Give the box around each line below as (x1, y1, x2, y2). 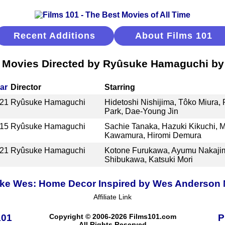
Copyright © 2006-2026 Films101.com (49, 212, 176, 220)
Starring (104, 82, 135, 91)
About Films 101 (135, 31, 212, 41)
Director (11, 82, 42, 91)
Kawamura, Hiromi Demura (104, 131, 201, 140)
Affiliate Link (93, 192, 132, 201)
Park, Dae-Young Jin (104, 106, 178, 116)
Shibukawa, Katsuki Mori (104, 155, 193, 164)
